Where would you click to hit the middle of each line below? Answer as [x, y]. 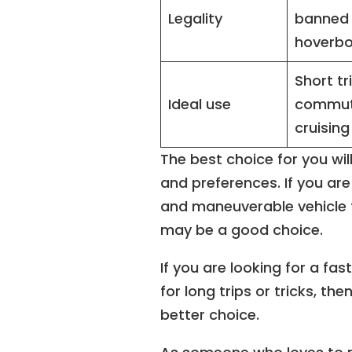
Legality [196, 18]
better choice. [210, 314]
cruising [323, 127]
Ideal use [200, 104]
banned [322, 18]
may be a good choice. [242, 229]
